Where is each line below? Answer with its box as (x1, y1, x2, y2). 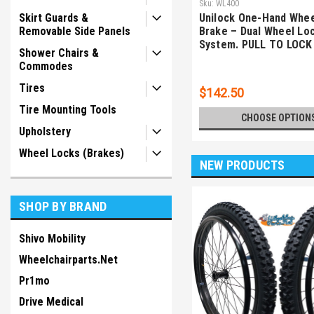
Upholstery (19, 125, 71, 138)
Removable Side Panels (19, 25, 130, 38)
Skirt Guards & (19, 11, 88, 25)
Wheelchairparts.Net (19, 253, 118, 266)
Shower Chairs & (19, 46, 99, 60)
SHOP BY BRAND (19, 199, 107, 214)
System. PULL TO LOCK (198, 38, 313, 52)
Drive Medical (19, 295, 83, 308)
